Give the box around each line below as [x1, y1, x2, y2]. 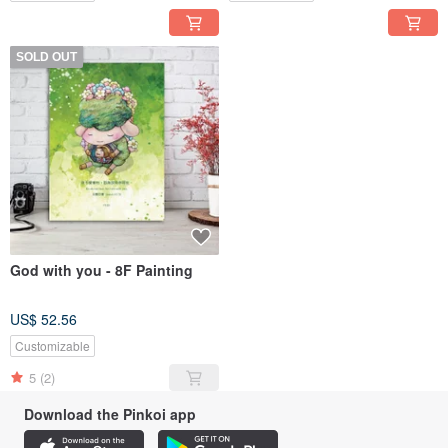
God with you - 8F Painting [10, 260, 193, 281]
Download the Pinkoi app [24, 404, 196, 425]
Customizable [15, 337, 90, 355]
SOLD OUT [16, 50, 77, 65]
